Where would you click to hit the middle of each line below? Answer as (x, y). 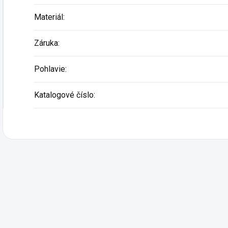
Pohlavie (50, 69)
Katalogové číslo (64, 95)
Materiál (49, 17)
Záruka (46, 43)
